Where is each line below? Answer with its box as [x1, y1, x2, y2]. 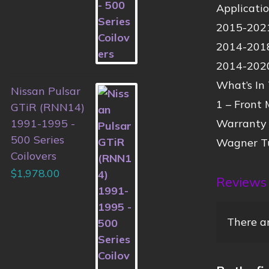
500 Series [11, 132, 64, 147]
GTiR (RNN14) [11, 100, 85, 114]
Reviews [216, 173, 267, 190]
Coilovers [11, 148, 56, 163]
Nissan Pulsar [11, 83, 80, 98]
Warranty [216, 116, 267, 130]
